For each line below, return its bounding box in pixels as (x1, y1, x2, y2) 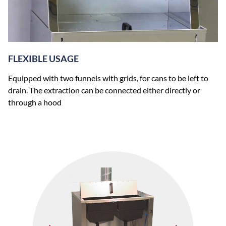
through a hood (8, 97, 62, 107)
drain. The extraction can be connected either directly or (8, 85, 200, 95)
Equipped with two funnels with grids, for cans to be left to (8, 73, 208, 83)
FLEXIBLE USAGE (8, 53, 79, 65)
